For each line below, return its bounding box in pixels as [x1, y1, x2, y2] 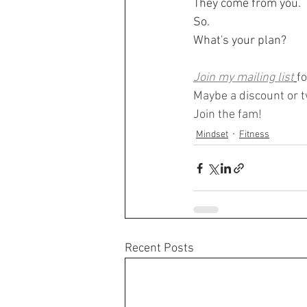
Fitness [239, 128, 269, 140]
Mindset [196, 128, 228, 140]
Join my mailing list [193, 71, 294, 86]
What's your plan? [193, 34, 286, 49]
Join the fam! [193, 108, 262, 123]
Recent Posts [125, 241, 194, 256]
